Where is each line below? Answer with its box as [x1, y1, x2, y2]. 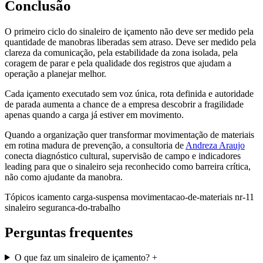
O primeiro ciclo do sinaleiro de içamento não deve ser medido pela [5, 26, 254, 36]
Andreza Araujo [186, 140, 245, 150]
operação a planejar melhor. [5, 68, 106, 79]
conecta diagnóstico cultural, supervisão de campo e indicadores [5, 150, 241, 161]
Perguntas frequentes [5, 224, 133, 240]
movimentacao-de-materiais [131, 191, 235, 202]
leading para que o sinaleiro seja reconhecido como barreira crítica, [5, 161, 251, 171]
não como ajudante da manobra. [5, 171, 123, 182]
